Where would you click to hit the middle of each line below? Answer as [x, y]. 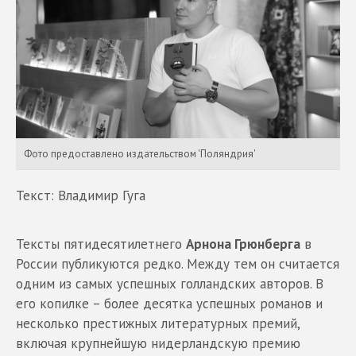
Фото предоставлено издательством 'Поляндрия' [140, 154]
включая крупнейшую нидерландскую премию [158, 343]
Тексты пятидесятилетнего [101, 244]
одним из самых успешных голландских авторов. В [170, 284]
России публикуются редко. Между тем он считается [178, 264]
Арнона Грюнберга [243, 244]
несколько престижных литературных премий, [158, 323]
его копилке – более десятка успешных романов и [169, 304]
